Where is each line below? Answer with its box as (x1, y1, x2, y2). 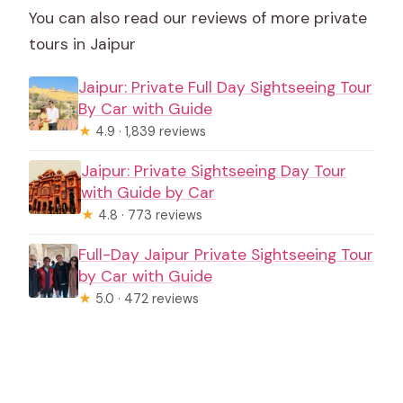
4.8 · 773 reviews (94, 207, 203, 224)
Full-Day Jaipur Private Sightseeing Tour (77, 245, 373, 265)
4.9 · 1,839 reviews (91, 123, 206, 140)
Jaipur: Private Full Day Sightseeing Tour (77, 77, 372, 98)
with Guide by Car (81, 183, 216, 203)
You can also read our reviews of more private (29, 8, 368, 29)
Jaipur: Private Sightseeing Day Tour (81, 161, 347, 182)
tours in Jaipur (29, 34, 137, 55)
